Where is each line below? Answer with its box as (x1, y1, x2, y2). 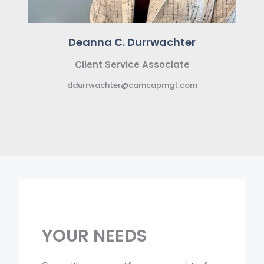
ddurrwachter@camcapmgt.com (67, 79, 197, 91)
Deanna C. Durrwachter (68, 34, 196, 49)
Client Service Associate (74, 58, 190, 71)
